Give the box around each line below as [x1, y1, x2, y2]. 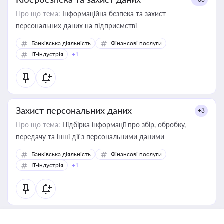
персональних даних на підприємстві [16, 21, 137, 30]
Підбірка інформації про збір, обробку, [60, 120, 186, 129]
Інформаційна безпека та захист [60, 9, 166, 18]
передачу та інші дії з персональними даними [16, 132, 164, 141]
